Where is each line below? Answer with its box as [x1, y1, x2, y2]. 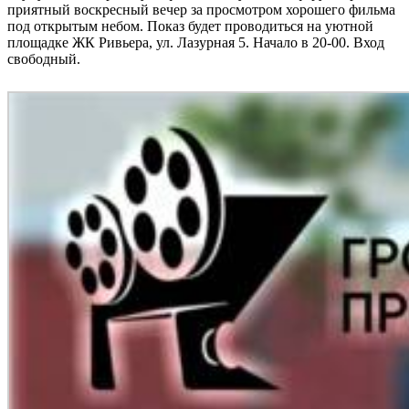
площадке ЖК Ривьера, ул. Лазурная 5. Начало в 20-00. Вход [7, 35, 384, 50]
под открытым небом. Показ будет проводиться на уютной [7, 18, 373, 34]
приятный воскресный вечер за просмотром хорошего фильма [7, 2, 395, 17]
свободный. [7, 51, 80, 67]
